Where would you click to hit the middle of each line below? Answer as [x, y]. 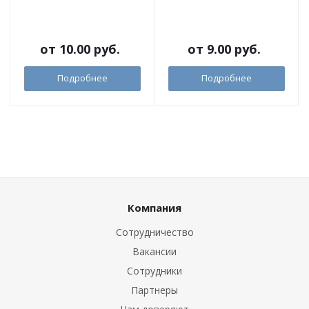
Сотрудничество [154, 232]
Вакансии [154, 252]
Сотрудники [154, 271]
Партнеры [154, 290]
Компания [154, 208]
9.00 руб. [234, 49]
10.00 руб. [90, 49]
